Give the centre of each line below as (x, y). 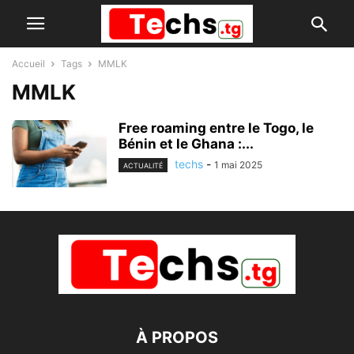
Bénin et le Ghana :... (186, 144)
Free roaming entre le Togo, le (216, 128)
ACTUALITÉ (143, 166)
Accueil (28, 64)
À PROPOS (177, 337)
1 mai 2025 (238, 165)
